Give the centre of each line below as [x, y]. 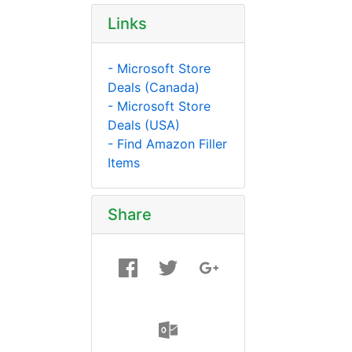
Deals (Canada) [154, 87]
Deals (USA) [144, 125]
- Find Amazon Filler [167, 143]
